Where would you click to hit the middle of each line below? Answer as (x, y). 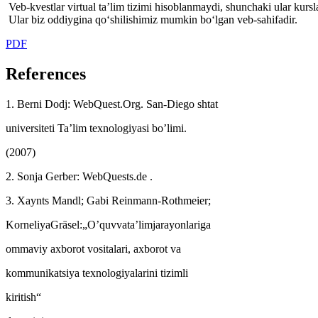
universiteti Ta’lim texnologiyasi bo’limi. (96, 128)
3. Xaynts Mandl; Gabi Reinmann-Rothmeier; (108, 200)
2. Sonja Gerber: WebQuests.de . (79, 176)
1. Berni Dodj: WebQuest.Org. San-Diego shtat (112, 104)
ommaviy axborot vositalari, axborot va (93, 248)
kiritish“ (23, 297)
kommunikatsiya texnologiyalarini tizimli (97, 273)
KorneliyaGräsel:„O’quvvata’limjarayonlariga (108, 224)
